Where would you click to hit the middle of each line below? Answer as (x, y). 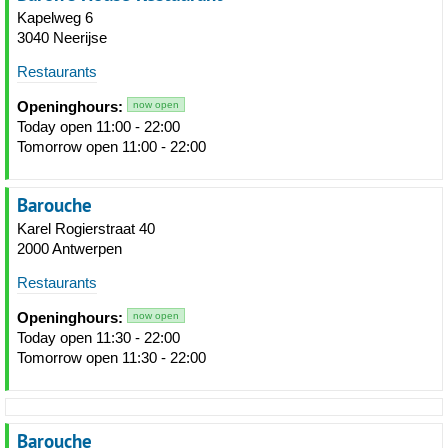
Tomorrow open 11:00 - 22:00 (111, 146)
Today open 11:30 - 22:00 (98, 337)
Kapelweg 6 (55, 17)
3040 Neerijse (62, 37)
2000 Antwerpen (69, 248)
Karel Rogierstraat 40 (86, 228)
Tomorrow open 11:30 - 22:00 (111, 357)
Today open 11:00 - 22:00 (98, 126)
